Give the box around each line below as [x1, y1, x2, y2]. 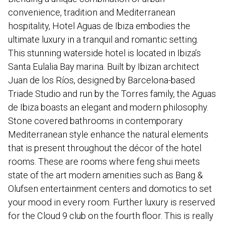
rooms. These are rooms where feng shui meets [8, 156, 200, 167]
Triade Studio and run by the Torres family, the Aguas [8, 88, 216, 99]
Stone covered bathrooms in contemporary [8, 115, 183, 126]
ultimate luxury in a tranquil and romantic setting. [8, 34, 198, 45]
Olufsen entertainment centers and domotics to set [8, 183, 212, 194]
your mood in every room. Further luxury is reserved [8, 196, 215, 207]
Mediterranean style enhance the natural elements [8, 129, 208, 140]
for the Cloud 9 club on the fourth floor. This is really [8, 210, 213, 221]
